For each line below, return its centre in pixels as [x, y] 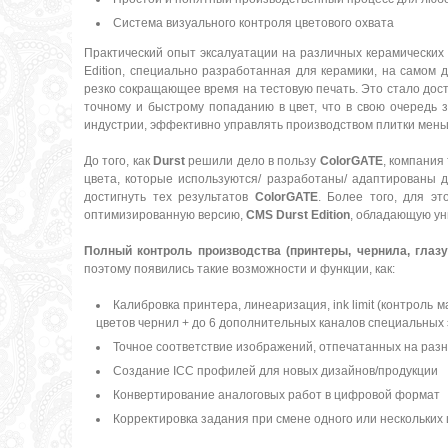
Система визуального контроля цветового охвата [253, 22]
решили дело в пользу [252, 160]
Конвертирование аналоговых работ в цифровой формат [276, 394]
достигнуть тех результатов [169, 196]
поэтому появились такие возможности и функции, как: [239, 268]
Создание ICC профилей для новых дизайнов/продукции [275, 370]
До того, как [118, 160]
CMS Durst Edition [298, 214]
